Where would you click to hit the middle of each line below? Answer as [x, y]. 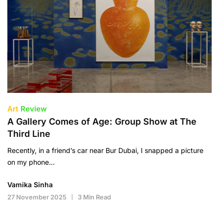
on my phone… [31, 162]
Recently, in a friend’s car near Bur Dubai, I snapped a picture [105, 150]
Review [34, 109]
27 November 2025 [37, 197]
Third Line [29, 133]
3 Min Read [94, 197]
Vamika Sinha [30, 184]
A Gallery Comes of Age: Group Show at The [102, 121]
